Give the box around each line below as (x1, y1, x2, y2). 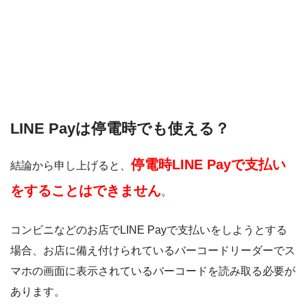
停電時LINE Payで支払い (131, 157, 286, 173)
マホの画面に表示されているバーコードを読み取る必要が (10, 265, 295, 278)
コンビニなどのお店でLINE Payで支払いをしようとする (10, 224, 287, 236)
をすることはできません (10, 183, 161, 199)
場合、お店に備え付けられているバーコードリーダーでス (10, 245, 295, 257)
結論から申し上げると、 (10, 160, 131, 172)
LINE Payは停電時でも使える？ (10, 120, 230, 138)
